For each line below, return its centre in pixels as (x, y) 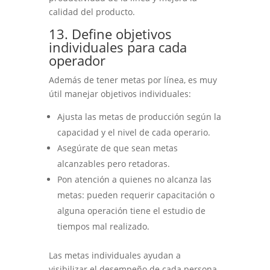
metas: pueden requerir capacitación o (136, 195)
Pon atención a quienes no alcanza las (134, 179)
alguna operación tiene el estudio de (131, 210)
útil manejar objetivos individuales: (120, 93)
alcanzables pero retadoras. (113, 163)
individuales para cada (118, 47)
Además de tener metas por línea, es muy (133, 80)
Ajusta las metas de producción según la (139, 116)
